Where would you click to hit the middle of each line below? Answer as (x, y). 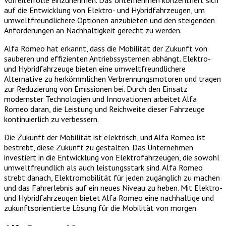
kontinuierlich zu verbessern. (51, 119)
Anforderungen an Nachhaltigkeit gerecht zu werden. (93, 31)
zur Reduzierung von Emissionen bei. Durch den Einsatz (96, 89)
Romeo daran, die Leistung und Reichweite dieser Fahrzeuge (104, 109)
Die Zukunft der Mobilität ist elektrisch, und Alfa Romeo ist (105, 137)
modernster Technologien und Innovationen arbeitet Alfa (100, 99)
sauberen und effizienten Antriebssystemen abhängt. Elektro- (107, 59)
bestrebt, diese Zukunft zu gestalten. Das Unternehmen (99, 148)
